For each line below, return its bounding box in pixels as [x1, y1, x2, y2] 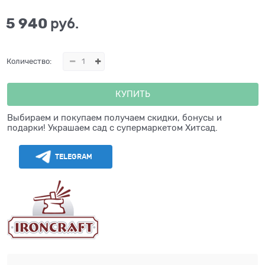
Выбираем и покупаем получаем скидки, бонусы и [7, 113, 222, 123]
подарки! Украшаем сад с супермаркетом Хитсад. [7, 123, 218, 133]
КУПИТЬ [115, 89, 150, 99]
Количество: [7, 57, 52, 66]
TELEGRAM [55, 152, 92, 161]
